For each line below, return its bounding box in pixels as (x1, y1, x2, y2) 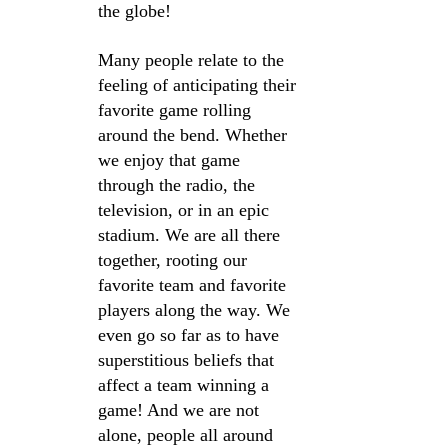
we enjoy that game (98, 150, 245, 171)
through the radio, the (98, 175, 260, 196)
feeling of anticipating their (98, 75, 301, 96)
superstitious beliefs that (98, 350, 279, 371)
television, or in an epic (98, 200, 274, 221)
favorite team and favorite (98, 275, 291, 296)
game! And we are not (98, 400, 264, 421)
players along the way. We (98, 300, 295, 321)
